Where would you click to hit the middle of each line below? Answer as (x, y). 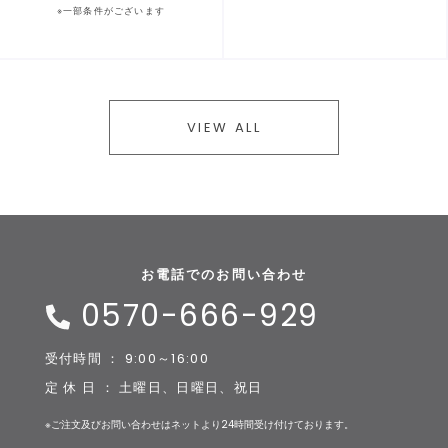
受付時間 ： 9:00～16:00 (126, 359)
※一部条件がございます (111, 11)
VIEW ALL (224, 128)
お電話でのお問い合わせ (224, 275)
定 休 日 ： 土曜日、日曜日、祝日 (153, 388)
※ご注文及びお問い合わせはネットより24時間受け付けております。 (199, 425)
